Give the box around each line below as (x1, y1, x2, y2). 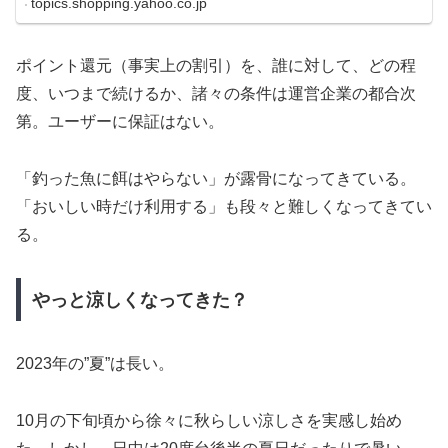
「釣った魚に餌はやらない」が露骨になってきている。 (16, 169, 416, 187)
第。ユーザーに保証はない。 (16, 112, 224, 130)
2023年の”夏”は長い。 (16, 355, 174, 373)
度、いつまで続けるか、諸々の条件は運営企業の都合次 (16, 84, 416, 102)
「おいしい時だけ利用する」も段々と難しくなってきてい (16, 197, 432, 215)
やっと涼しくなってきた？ (31, 289, 248, 310)
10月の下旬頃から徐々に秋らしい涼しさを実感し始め (16, 412, 402, 430)
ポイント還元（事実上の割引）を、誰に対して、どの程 (16, 56, 416, 74)
